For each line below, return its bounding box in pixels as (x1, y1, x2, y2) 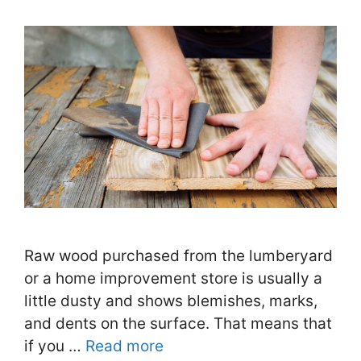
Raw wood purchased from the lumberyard (24, 247, 333, 266)
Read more (85, 337, 164, 356)
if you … (24, 337, 85, 356)
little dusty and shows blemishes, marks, (24, 292, 317, 311)
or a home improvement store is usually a (24, 269, 322, 288)
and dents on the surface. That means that (24, 314, 332, 334)
